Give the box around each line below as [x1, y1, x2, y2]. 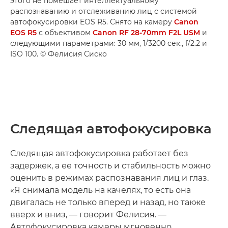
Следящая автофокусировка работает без [10, 149, 188, 159]
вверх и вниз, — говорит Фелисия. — [10, 210, 166, 220]
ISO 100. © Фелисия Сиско [10, 49, 107, 59]
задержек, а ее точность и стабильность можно [10, 161, 211, 171]
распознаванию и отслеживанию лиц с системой [10, 7, 197, 16]
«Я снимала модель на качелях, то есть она [10, 185, 191, 195]
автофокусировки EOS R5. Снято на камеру [10, 17, 174, 27]
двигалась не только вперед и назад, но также [10, 197, 206, 208]
